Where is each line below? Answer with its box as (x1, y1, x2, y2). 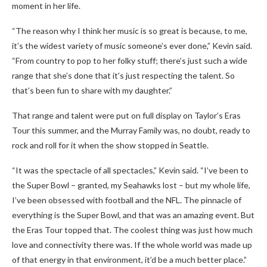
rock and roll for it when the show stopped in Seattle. (12, 140, 209, 150)
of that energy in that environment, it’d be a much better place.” (12, 254, 247, 265)
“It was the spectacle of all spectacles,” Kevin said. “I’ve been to (12, 165, 249, 175)
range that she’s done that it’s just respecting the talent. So (12, 70, 235, 80)
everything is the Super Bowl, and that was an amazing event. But (12, 210, 254, 220)
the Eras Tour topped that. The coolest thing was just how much (12, 225, 253, 235)
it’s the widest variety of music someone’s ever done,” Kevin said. (12, 41, 252, 51)
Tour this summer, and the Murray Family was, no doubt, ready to (12, 125, 250, 135)
